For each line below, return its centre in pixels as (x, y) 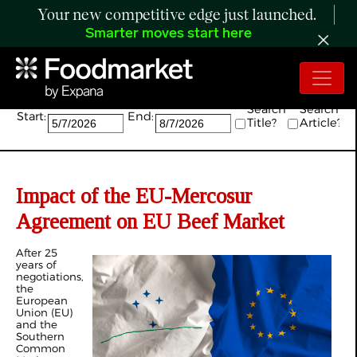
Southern (40, 336)
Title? (262, 123)
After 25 (37, 253)
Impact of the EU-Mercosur (134, 196)
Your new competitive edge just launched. (177, 16)
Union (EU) (44, 312)
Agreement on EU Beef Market (150, 222)
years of (36, 265)
